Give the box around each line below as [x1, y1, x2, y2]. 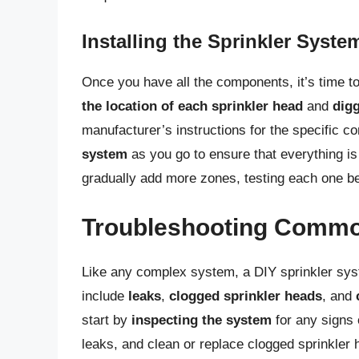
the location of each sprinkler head [82, 98, 303, 114]
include [82, 288, 128, 305]
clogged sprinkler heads [169, 288, 322, 305]
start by [82, 313, 131, 329]
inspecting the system [131, 313, 272, 329]
